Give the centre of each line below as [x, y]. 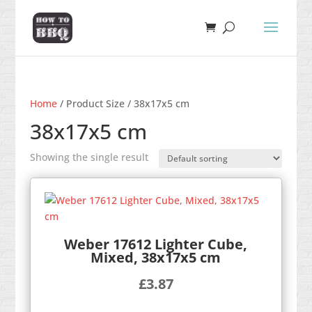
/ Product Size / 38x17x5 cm [123, 103]
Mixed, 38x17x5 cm [156, 257]
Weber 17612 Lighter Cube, [156, 244]
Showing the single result [89, 157]
